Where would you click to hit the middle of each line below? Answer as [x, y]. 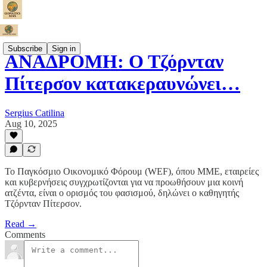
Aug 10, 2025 [31, 123]
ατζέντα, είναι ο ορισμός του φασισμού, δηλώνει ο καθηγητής [122, 193]
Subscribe [25, 48]
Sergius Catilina [35, 113]
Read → [21, 224]
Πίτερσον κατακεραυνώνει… [122, 84]
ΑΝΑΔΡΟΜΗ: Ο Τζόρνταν [114, 62]
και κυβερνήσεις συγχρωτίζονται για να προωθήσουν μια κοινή [124, 182]
